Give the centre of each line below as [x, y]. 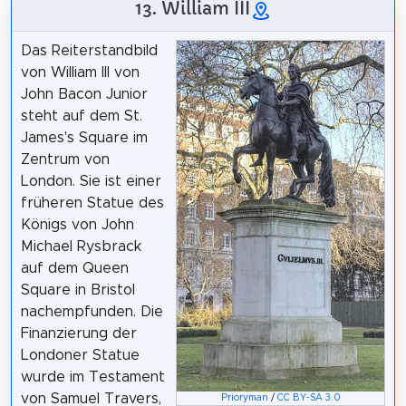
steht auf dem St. [81, 116]
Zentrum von [65, 160]
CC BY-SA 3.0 [309, 398]
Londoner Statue [80, 356]
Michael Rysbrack [81, 247]
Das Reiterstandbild [89, 51]
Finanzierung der [78, 334]
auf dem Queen [74, 269]
